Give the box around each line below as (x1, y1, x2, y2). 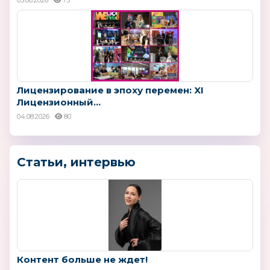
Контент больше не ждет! (17, 253, 148, 265)
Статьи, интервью (17, 154, 136, 169)
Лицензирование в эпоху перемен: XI (17, 84, 204, 96)
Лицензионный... (17, 96, 101, 108)
